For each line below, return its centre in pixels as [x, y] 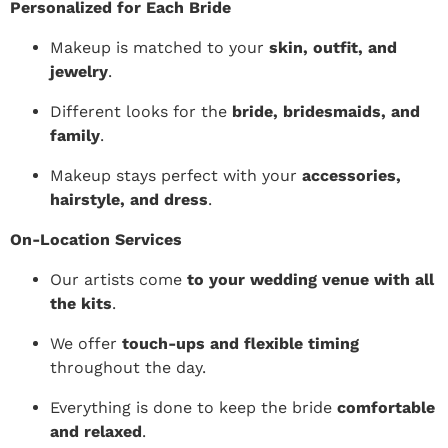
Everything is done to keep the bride [193, 407]
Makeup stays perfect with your [176, 175]
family [75, 135]
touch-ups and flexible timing [240, 343]
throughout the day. [128, 367]
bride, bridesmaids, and [326, 111]
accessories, [351, 175]
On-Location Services [96, 239]
